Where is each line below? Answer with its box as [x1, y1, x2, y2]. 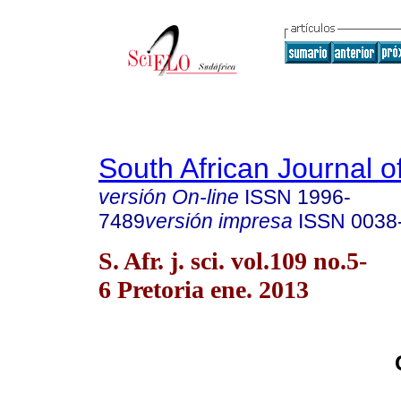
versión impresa [145, 209, 293, 233]
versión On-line [98, 185, 239, 209]
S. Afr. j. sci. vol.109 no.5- [98, 246, 367, 275]
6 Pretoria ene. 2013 [98, 275, 309, 303]
